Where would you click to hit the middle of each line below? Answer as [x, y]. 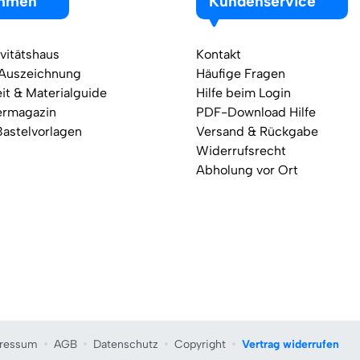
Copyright [200, 344]
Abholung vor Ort [247, 170]
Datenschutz [126, 344]
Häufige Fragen [241, 74]
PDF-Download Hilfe [256, 112]
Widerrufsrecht [241, 151]
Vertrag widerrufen [290, 344]
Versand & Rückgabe [257, 131]
